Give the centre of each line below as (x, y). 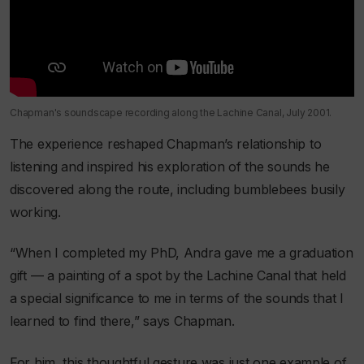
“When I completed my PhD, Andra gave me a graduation (182, 253)
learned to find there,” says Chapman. (122, 321)
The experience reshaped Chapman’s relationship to (166, 143)
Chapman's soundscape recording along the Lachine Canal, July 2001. (171, 112)
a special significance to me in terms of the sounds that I (177, 299)
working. (35, 212)
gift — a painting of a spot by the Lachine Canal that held (178, 276)
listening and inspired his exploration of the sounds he (170, 166)
